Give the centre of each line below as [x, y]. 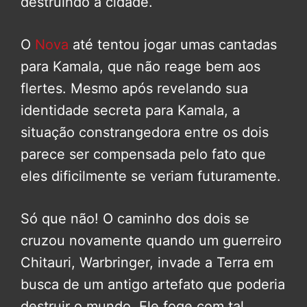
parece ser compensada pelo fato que [143, 155]
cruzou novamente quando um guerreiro [151, 241]
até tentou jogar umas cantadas [173, 45]
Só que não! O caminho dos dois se [135, 219]
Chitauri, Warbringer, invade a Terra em [147, 263]
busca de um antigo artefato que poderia [153, 285]
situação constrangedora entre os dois [145, 133]
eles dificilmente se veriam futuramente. [151, 176]
